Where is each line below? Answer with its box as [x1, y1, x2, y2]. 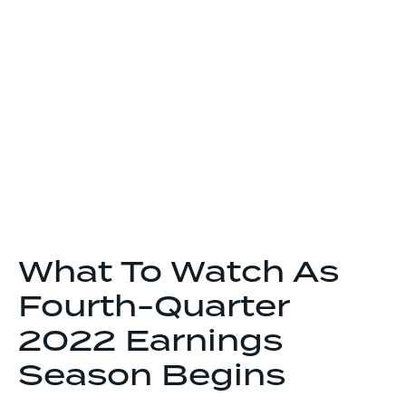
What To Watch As [18, 250, 339, 297]
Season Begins [18, 353, 285, 401]
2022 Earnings [18, 319, 283, 366]
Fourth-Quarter [18, 285, 289, 332]
